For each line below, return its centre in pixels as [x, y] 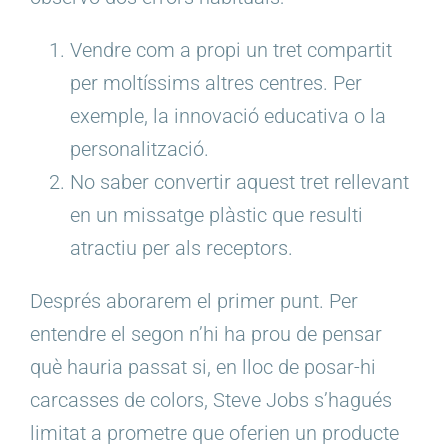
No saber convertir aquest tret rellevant [239, 182]
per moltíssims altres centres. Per [216, 83]
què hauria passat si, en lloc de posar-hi [203, 367]
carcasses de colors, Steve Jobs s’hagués [211, 400]
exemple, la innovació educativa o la [228, 116]
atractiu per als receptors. [181, 248]
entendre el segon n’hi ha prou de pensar [206, 334]
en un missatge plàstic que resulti [216, 215]
